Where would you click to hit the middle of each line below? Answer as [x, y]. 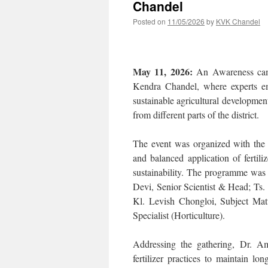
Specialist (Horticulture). [179, 215]
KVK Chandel [238, 21]
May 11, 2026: [163, 71]
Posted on [149, 21]
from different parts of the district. [196, 115]
